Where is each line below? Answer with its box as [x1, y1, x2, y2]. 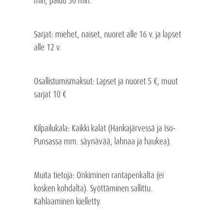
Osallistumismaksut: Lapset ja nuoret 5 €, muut [33, 75, 178, 87]
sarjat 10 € [33, 88, 66, 100]
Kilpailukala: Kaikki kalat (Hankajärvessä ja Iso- [33, 122, 175, 134]
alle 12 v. [33, 41, 61, 53]
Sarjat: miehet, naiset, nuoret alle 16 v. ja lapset [33, 28, 181, 40]
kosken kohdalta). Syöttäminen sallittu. [33, 182, 153, 194]
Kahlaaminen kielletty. [33, 195, 101, 207]
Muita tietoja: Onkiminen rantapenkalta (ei [33, 169, 164, 181]
